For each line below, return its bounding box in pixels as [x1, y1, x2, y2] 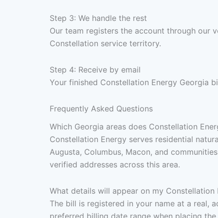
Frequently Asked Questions [50, 104, 153, 114]
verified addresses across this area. [50, 160, 180, 170]
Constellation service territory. [50, 38, 161, 49]
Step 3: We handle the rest [50, 13, 147, 23]
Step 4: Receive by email [50, 65, 141, 75]
